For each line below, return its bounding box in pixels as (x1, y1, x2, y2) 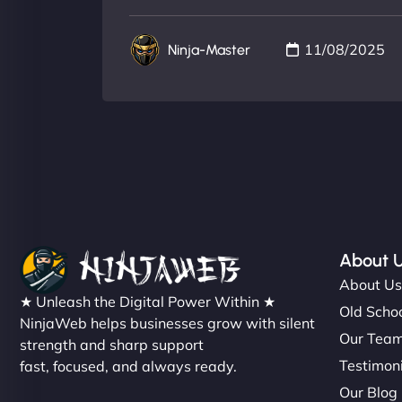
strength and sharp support (20, 335, 204, 354)
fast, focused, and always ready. (20, 356, 237, 375)
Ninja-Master (168, 40, 250, 58)
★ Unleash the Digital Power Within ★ (20, 292, 275, 310)
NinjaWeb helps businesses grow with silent (20, 313, 315, 332)
